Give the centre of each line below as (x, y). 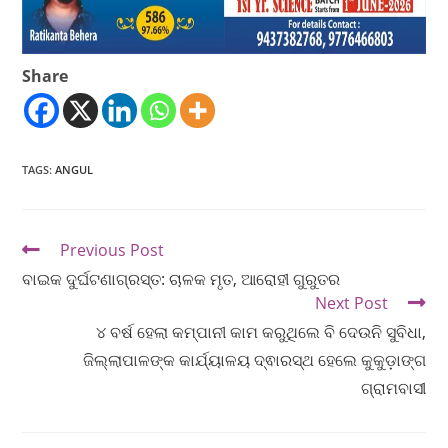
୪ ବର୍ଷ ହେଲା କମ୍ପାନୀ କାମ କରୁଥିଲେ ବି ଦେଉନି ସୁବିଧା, (260, 332)
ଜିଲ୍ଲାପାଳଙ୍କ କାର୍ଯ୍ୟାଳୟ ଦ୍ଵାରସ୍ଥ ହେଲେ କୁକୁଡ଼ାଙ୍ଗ (254, 360)
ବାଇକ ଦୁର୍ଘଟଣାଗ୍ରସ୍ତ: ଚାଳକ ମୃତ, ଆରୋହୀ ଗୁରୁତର (181, 279)
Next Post (351, 303)
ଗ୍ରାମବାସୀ (393, 388)
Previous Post (112, 250)
